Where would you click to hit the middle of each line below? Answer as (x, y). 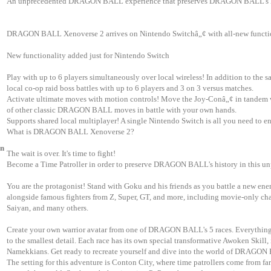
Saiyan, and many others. (47, 208)
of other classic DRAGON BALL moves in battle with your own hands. (122, 110)
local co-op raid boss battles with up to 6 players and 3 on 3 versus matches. (130, 88)
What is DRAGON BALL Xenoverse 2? (70, 132)
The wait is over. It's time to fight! (61, 154)
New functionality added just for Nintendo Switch (88, 56)
